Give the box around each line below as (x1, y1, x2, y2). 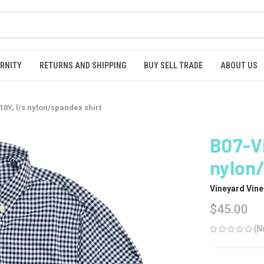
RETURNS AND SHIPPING (39, 61, 126, 70)
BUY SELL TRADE (144, 61, 203, 70)
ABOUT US (220, 61, 258, 70)
